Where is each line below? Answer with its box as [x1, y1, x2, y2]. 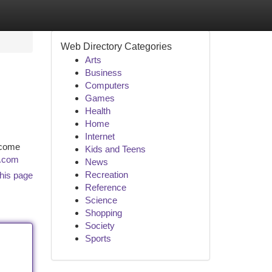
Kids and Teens [84, 144, 146, 154]
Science [84, 195, 117, 205]
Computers [84, 80, 129, 90]
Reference [84, 182, 126, 192]
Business [84, 67, 122, 78]
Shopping [84, 208, 122, 218]
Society [84, 220, 115, 231]
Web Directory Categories [60, 41, 172, 52]
